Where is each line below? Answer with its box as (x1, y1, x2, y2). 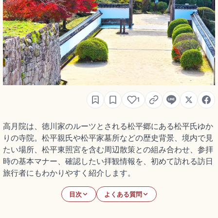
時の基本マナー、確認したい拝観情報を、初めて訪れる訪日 (3, 156, 213, 166)
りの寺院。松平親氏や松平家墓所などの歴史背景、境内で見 (3, 133, 213, 143)
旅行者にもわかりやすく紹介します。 (3, 168, 135, 178)
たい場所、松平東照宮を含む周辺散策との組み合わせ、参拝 (3, 145, 213, 155)
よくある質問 (104, 190, 143, 198)
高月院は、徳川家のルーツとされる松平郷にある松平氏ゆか (3, 121, 213, 131)
